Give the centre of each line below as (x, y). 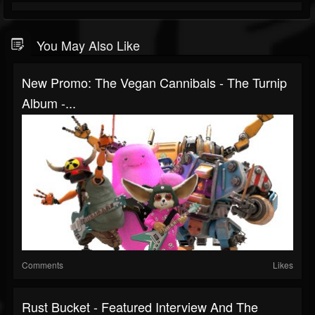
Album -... (49, 102)
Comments (43, 264)
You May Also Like (88, 45)
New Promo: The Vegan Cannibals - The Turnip (154, 82)
